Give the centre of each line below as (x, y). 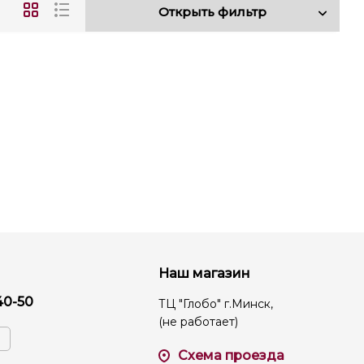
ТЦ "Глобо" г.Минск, (216, 304)
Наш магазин (204, 273)
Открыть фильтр (212, 11)
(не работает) (198, 322)
